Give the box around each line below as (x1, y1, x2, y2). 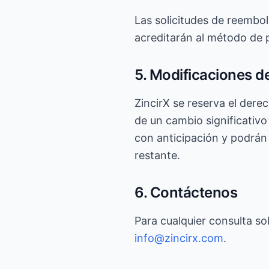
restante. (134, 149, 180, 162)
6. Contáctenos (134, 184, 238, 201)
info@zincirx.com (134, 232, 223, 244)
